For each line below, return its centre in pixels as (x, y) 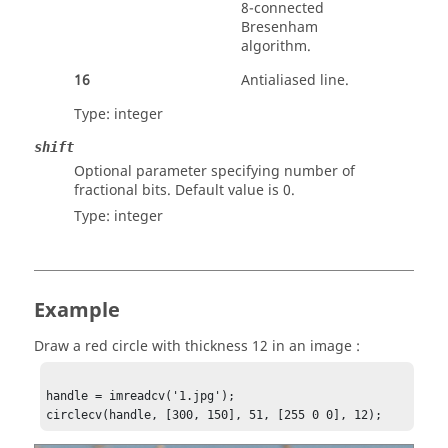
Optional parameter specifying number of (214, 171)
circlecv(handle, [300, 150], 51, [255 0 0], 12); (214, 415)
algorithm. (276, 46)
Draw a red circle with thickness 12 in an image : (197, 346)
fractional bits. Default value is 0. (184, 190)
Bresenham (279, 27)
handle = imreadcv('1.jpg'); (141, 396)
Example (77, 310)
